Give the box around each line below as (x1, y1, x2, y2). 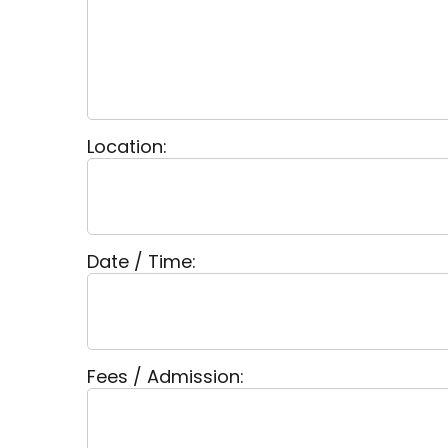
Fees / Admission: (87, 364, 244, 390)
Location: (87, 134, 167, 160)
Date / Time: (87, 249, 196, 275)
